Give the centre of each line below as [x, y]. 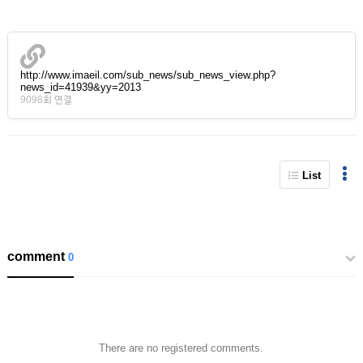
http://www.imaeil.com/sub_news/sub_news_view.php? [147, 75]
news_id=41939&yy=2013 [80, 87]
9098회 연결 [46, 100]
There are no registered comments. [181, 348]
